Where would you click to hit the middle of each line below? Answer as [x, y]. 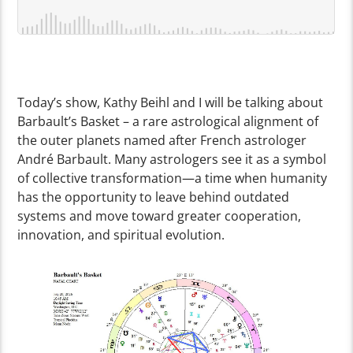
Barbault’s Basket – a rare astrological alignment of [168, 122]
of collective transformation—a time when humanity [173, 178]
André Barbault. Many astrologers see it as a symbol [172, 160]
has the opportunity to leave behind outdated [154, 197]
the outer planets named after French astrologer [162, 141]
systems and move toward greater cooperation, [160, 216]
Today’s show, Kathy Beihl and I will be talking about [171, 103]
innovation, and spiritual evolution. [121, 235]
